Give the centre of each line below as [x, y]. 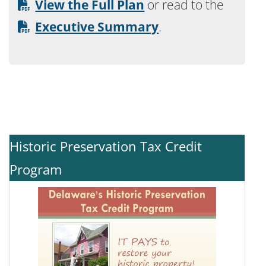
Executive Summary [97, 27]
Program [36, 169]
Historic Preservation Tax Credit [106, 146]
